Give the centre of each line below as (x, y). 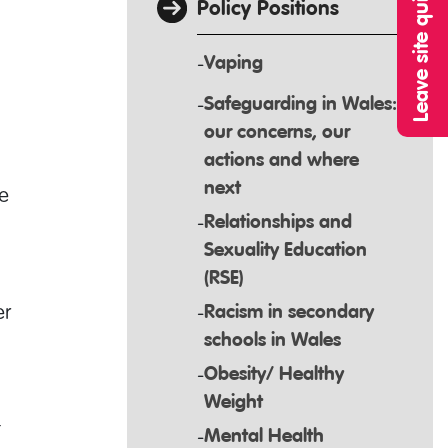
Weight (233, 402)
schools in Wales (272, 340)
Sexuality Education (285, 250)
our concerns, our (277, 132)
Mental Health (264, 436)
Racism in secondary (289, 312)
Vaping (233, 63)
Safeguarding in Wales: (300, 104)
